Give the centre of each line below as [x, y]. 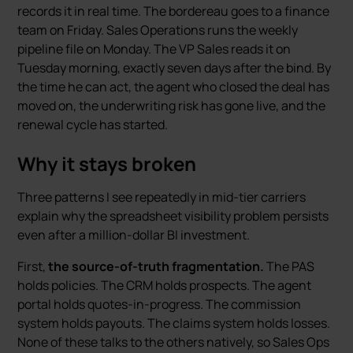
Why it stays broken [107, 163]
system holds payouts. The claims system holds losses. [174, 323]
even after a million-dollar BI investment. [134, 235]
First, [33, 266]
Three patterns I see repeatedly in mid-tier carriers [162, 197]
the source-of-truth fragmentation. [156, 266]
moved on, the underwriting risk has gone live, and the [172, 106]
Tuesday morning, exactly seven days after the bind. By [175, 68]
